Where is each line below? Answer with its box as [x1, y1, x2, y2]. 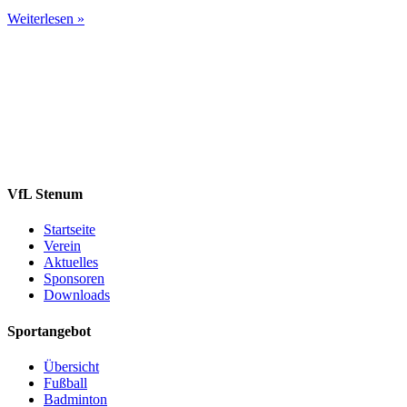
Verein [44, 238, 81, 254]
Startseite [44, 222, 95, 238]
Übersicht [44, 358, 99, 374]
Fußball [44, 374, 87, 391]
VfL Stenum [7, 186, 83, 203]
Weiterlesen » [7, 10, 84, 26]
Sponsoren [44, 271, 104, 287]
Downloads [44, 287, 110, 303]
